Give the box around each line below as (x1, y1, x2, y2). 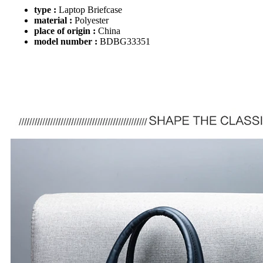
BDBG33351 (100, 36, 150, 46)
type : (34, 5, 59, 15)
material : (34, 15, 75, 25)
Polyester (75, 15, 109, 25)
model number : (34, 36, 100, 46)
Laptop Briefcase (59, 5, 122, 15)
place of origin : (34, 26, 98, 36)
